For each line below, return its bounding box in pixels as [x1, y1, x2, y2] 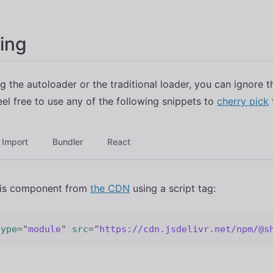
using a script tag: [130, 182, 216, 195]
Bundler [52, 136, 83, 147]
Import [2, 136, 28, 147]
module [28, 224, 61, 235]
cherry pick [217, 95, 269, 108]
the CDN [90, 182, 130, 195]
